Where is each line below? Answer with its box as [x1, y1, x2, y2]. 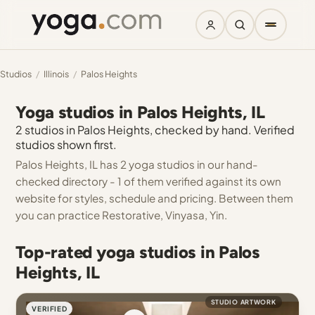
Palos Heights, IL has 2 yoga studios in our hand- [15, 157, 259, 171]
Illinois [44, 68, 69, 79]
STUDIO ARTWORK [210, 298, 276, 306]
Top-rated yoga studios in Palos [15, 242, 260, 262]
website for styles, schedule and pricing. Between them [15, 191, 294, 205]
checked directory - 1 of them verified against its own [15, 174, 282, 188]
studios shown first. [15, 137, 117, 152]
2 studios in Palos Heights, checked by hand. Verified [15, 122, 295, 137]
